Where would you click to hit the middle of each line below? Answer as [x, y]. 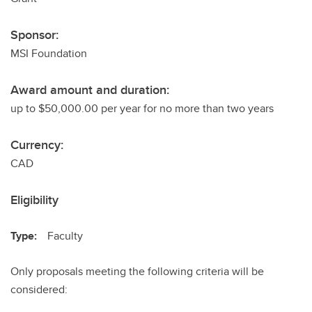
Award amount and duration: [90, 90]
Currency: [37, 145]
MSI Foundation [49, 53]
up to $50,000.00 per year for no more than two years [142, 108]
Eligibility [34, 200]
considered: [39, 289]
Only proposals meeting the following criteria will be [137, 271]
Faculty [65, 236]
